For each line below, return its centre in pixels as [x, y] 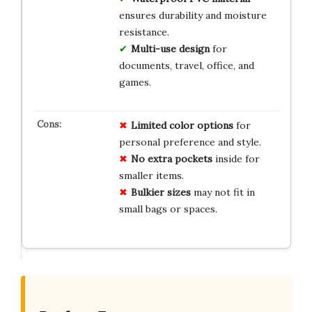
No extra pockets [171, 159]
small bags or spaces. [168, 209]
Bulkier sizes [161, 193]
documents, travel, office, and [186, 66]
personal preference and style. [190, 142]
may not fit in [223, 193]
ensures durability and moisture [193, 16]
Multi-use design [170, 49]
